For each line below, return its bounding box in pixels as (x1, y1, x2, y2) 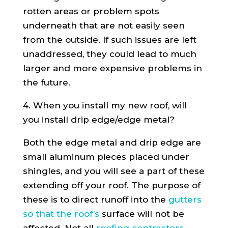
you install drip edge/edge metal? (22, 114, 175, 125)
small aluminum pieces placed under (22, 151, 189, 162)
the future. (22, 77, 70, 88)
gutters (168, 194, 202, 205)
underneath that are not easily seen (22, 20, 185, 31)
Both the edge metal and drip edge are (22, 137, 201, 148)
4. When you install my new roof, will (22, 100, 187, 110)
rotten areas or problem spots (22, 6, 159, 16)
